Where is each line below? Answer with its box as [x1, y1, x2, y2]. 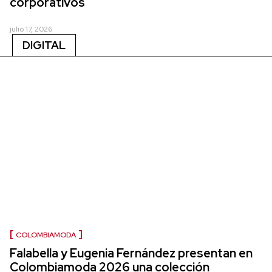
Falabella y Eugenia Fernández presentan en [10, 245, 253, 261]
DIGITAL [22, 38, 66, 52]
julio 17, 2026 [10, 24, 52, 34]
